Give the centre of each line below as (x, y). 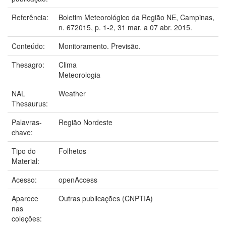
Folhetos (72, 151)
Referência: (31, 17)
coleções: (27, 218)
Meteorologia (79, 74)
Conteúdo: (29, 46)
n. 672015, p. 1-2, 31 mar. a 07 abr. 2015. (125, 27)
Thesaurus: (31, 103)
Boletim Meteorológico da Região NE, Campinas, (136, 17)
